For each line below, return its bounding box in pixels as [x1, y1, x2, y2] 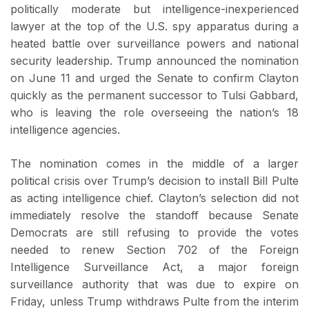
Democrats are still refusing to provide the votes [10, 226, 299, 240]
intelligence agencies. [10, 123, 127, 137]
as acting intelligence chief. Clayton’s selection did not [10, 191, 299, 206]
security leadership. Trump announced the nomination [10, 54, 299, 68]
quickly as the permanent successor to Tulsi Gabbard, [10, 88, 299, 103]
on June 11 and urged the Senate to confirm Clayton [10, 71, 299, 86]
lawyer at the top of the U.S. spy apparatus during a [10, 19, 299, 34]
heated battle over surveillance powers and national [10, 37, 299, 51]
